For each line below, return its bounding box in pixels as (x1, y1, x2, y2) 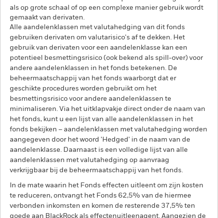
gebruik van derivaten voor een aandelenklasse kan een (10, 44, 187, 51)
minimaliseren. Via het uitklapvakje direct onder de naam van (10, 106, 205, 112)
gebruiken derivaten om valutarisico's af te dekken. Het (10, 34, 185, 41)
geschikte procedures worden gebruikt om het (10, 85, 157, 92)
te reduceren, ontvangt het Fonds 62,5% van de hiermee (10, 192, 191, 199)
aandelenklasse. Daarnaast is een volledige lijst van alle (10, 146, 188, 153)
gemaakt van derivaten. (10, 14, 85, 21)
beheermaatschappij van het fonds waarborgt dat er (10, 75, 176, 82)
